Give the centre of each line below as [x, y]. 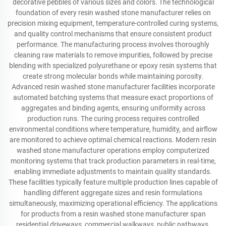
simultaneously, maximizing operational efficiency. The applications [113, 203]
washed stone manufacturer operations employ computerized [113, 150]
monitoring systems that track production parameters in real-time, [113, 161]
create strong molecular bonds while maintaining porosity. [113, 76]
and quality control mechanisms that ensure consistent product [113, 34]
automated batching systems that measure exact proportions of [113, 97]
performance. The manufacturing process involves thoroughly [113, 44]
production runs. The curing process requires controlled [113, 119]
